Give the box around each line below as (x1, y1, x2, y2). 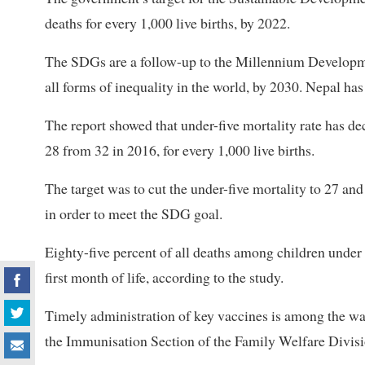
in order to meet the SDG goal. (45, 204, 222, 224)
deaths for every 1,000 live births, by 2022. (45, 13, 290, 33)
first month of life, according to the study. (45, 267, 284, 288)
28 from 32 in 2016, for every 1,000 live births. (45, 140, 314, 161)
